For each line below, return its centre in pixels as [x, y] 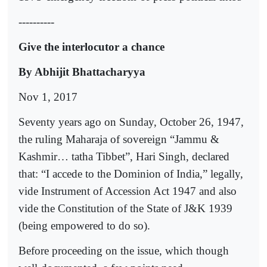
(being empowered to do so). [84, 225]
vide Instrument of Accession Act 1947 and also [128, 191]
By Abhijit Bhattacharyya [82, 72]
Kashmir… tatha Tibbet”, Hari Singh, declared [124, 156]
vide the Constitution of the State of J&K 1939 [125, 208]
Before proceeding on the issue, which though [124, 250]
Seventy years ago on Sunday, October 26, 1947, [131, 122]
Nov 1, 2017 [48, 97]
